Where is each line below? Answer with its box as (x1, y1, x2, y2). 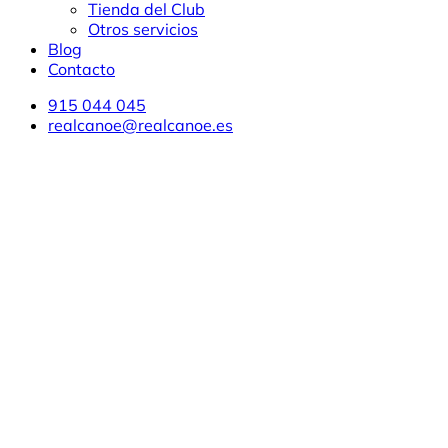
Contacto (48, 59, 115, 80)
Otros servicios (88, 19, 198, 40)
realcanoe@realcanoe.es (48, 115, 233, 136)
